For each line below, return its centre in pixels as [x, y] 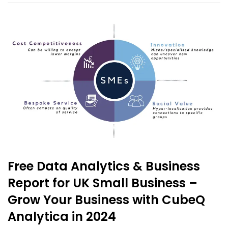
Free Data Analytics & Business [104, 166]
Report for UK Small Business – [103, 183]
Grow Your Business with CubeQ [106, 200]
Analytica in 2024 [62, 217]
